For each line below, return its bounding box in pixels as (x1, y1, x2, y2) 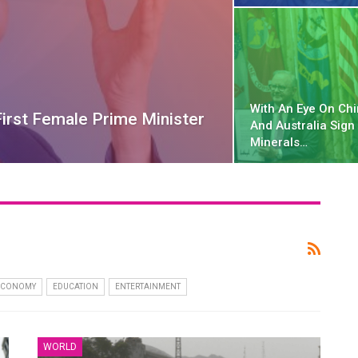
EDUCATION (53, 282, 98, 292)
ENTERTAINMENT (115, 282, 181, 292)
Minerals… (249, 135, 308, 150)
